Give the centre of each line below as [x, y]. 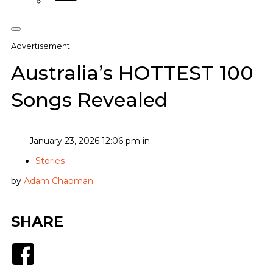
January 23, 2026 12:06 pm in [90, 140]
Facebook [59, 248]
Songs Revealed [89, 100]
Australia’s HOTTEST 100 [132, 73]
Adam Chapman [58, 181]
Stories [50, 161]
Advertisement [41, 46]
